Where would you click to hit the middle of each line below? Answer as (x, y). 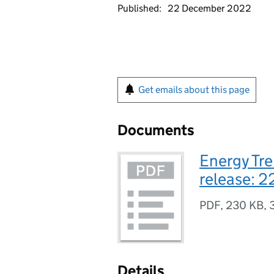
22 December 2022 (209, 8)
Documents (156, 130)
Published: (139, 8)
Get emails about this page (194, 90)
